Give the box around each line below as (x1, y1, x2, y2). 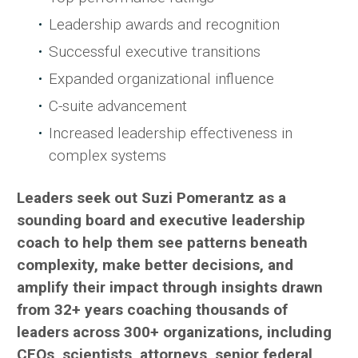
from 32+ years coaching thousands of (17, 300, 288, 320)
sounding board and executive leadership (17, 211, 305, 230)
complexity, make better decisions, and (17, 256, 293, 275)
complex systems (49, 146, 166, 165)
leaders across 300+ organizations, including (17, 323, 332, 342)
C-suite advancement (49, 97, 187, 116)
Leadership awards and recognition (49, 15, 280, 34)
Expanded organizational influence (49, 70, 274, 89)
